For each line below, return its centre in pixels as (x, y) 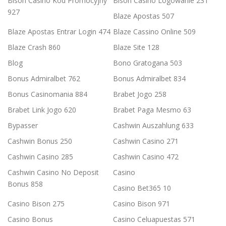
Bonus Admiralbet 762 (44, 79)
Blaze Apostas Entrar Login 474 (59, 32)
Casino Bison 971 (142, 204)
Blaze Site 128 (136, 47)
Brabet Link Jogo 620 (42, 110)
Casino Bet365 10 (142, 188)
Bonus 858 (25, 184)
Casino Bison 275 (36, 204)
